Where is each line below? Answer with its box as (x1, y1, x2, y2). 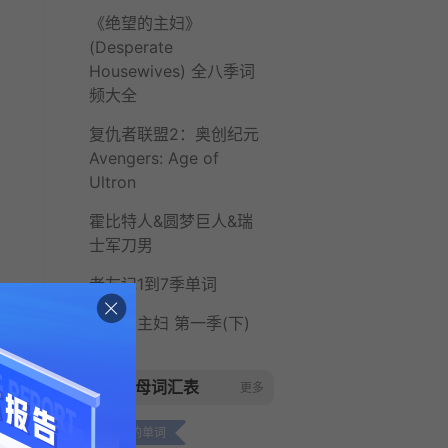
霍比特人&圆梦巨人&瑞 (89, 211, 253, 231)
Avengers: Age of (89, 148, 219, 168)
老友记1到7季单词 (89, 274, 217, 294)
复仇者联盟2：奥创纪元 (89, 124, 259, 144)
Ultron (89, 172, 136, 192)
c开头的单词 (99, 425, 166, 440)
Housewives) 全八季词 (89, 61, 255, 81)
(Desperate (89, 37, 173, 57)
